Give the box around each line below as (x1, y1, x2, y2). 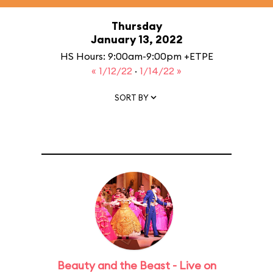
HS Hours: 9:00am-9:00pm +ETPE (60, 50, 213, 62)
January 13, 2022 (90, 32, 183, 46)
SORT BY (115, 92, 149, 102)
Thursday (111, 19, 162, 33)
